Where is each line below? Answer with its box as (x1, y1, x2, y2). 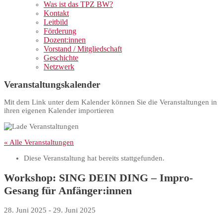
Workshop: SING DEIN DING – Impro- (4, 171, 193, 184)
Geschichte (44, 54, 78, 62)
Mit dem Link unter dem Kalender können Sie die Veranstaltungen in (4, 98, 217, 106)
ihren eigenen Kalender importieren (4, 106, 114, 114)
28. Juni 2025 (4, 206, 47, 215)
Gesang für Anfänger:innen (4, 184, 132, 197)
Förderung (44, 27, 76, 35)
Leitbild (44, 18, 68, 26)
